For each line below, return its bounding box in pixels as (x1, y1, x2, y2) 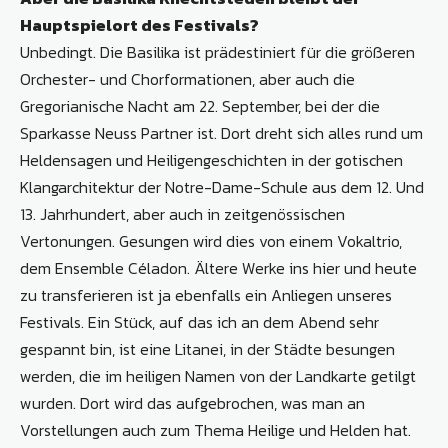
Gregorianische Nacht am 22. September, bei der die (20, 94, 380, 119)
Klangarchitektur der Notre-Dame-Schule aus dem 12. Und (20, 175, 424, 200)
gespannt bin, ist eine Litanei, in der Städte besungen (20, 337, 395, 362)
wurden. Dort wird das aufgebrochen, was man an (20, 391, 365, 416)
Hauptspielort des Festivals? (20, 13, 259, 38)
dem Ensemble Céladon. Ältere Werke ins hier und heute (20, 256, 417, 281)
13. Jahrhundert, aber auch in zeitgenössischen (20, 202, 345, 227)
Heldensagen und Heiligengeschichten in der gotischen (20, 148, 403, 173)
